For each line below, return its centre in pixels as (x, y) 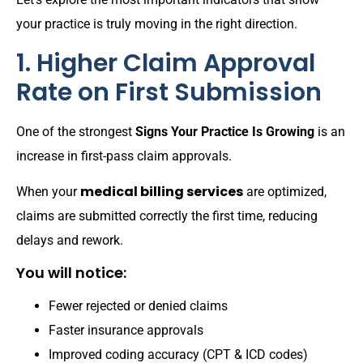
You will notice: (71, 273)
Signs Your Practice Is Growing (225, 131)
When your (48, 192)
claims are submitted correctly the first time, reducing (167, 216)
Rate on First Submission (169, 92)
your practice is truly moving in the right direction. (157, 24)
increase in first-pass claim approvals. (124, 156)
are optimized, (286, 192)
